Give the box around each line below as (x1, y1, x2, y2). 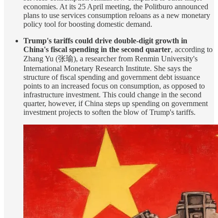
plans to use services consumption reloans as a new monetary (23, 11, 210, 19)
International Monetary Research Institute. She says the (23, 64, 192, 73)
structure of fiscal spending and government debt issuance (23, 73, 200, 81)
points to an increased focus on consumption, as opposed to (23, 81, 205, 90)
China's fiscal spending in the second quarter (23, 45, 171, 54)
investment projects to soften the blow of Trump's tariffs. (23, 108, 196, 116)
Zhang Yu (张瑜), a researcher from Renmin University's (23, 54, 198, 63)
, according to (171, 45, 213, 54)
